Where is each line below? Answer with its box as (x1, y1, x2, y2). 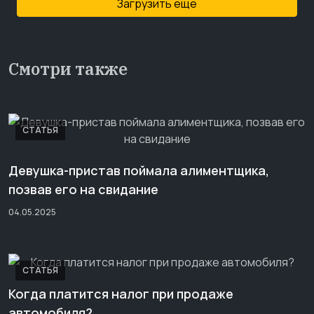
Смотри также (8, 58, 128, 79)
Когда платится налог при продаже (8, 285, 233, 302)
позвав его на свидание (8, 181, 158, 198)
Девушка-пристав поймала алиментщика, (8, 162, 269, 179)
